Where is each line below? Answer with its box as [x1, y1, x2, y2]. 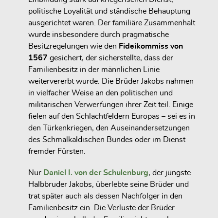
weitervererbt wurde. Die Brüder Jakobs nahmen [28, 77, 194, 85]
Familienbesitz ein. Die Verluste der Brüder [28, 204, 175, 212]
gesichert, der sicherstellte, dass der [48, 54, 173, 62]
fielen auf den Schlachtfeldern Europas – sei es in [28, 112, 195, 120]
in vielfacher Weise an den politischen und [28, 89, 173, 97]
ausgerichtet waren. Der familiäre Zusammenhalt [28, 18, 195, 27]
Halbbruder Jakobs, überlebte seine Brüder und [28, 181, 189, 189]
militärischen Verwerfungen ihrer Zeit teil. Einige [28, 100, 193, 109]
